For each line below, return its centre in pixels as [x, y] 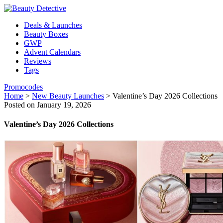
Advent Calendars [52, 52]
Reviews [38, 61]
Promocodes [23, 87]
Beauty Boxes [46, 34]
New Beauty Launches [68, 96]
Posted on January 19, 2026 [48, 105]
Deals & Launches [53, 25]
